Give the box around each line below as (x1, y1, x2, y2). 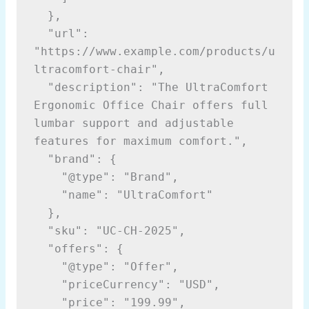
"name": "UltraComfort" (61, 188, 213, 201)
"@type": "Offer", (61, 260, 179, 273)
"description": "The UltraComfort (33, 81, 48, 94)
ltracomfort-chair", (33, 63, 165, 76)
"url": (33, 27, 48, 40)
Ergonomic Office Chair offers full (33, 99, 268, 112)
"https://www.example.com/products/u (33, 45, 275, 58)
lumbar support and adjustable (33, 117, 234, 130)
